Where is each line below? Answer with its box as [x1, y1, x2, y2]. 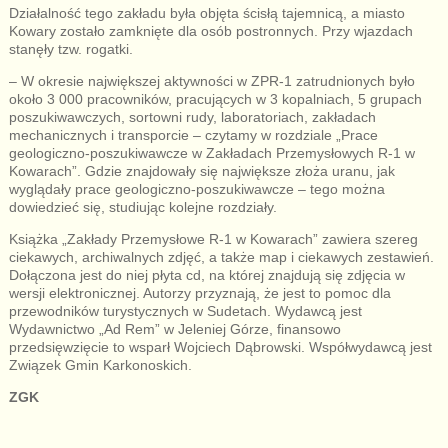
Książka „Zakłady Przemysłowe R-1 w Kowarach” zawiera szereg [8, 230, 418, 247]
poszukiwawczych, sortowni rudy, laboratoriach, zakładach [8, 108, 376, 125]
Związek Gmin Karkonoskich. [8, 356, 192, 373]
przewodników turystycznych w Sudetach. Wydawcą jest [8, 302, 362, 319]
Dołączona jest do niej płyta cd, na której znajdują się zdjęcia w [8, 266, 405, 283]
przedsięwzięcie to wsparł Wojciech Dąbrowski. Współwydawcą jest [8, 338, 432, 355]
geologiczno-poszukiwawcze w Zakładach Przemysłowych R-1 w [8, 144, 415, 161]
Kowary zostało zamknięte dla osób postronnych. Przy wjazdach [8, 22, 413, 39]
